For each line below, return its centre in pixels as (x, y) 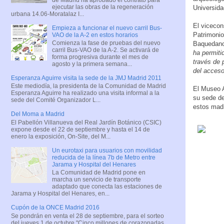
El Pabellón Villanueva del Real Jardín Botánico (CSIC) (86, 122)
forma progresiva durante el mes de (100, 57)
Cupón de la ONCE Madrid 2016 (55, 208)
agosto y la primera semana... (92, 64)
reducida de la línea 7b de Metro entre (103, 157)
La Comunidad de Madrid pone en (98, 173)
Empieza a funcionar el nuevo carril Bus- (107, 28)
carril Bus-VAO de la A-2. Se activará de (105, 50)
